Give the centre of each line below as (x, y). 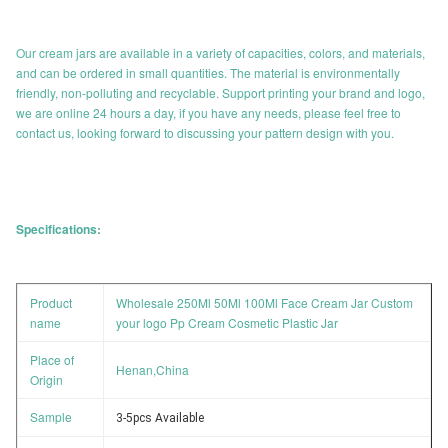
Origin (46, 379)
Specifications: (58, 229)
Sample (51, 416)
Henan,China (152, 369)
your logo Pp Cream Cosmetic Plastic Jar (227, 322)
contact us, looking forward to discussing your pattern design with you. (205, 132)
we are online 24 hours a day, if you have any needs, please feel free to (208, 112)
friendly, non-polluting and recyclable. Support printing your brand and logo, (220, 92)
